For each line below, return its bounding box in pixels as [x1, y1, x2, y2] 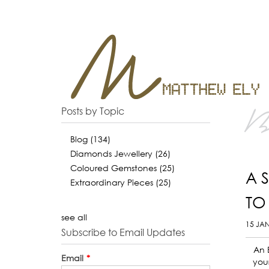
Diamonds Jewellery [70, 148, 155, 159]
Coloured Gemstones [70, 163, 159, 173]
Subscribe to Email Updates [61, 226, 185, 238]
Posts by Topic [61, 105, 124, 117]
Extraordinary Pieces [70, 177, 156, 187]
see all [61, 212, 87, 222]
